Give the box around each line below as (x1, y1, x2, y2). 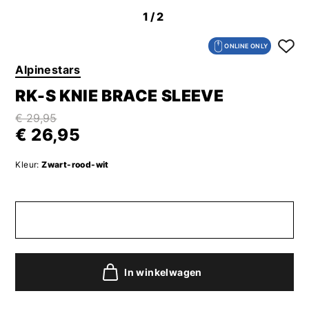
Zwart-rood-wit (39, 159, 109, 170)
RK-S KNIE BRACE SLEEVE (15, 86, 224, 106)
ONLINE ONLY (224, 41, 268, 50)
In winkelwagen (124, 266, 202, 278)
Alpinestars (15, 63, 81, 77)
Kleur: (15, 159, 39, 170)
